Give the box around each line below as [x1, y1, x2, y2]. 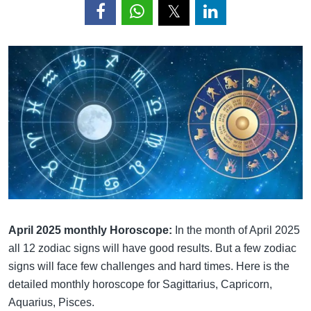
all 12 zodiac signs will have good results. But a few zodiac [8, 242, 296, 254]
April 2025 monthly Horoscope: [8, 224, 175, 236]
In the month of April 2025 [175, 224, 300, 236]
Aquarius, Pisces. [8, 296, 94, 308]
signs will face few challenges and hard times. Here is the [8, 260, 289, 272]
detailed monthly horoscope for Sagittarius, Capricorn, [8, 278, 272, 290]
